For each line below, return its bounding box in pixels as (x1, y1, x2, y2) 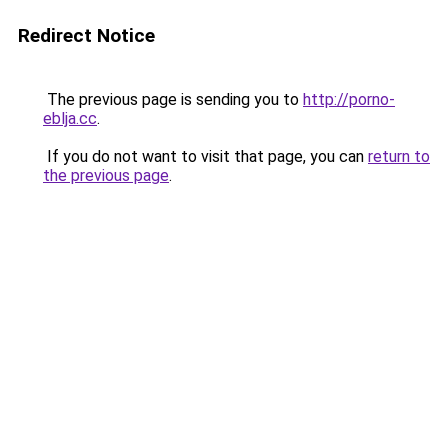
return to (368, 147, 430, 166)
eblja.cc (43, 109, 97, 128)
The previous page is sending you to (43, 90, 303, 109)
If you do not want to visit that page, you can (43, 147, 368, 166)
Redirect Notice (18, 24, 155, 47)
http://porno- (303, 90, 395, 109)
